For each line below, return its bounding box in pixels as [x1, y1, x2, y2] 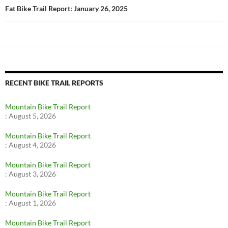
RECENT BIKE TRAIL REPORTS [5, 78, 103, 88]
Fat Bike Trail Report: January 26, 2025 [5, 4, 128, 13]
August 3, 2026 [9, 169, 56, 179]
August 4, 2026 [9, 140, 56, 150]
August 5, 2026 [9, 111, 56, 121]
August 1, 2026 [9, 198, 56, 208]
